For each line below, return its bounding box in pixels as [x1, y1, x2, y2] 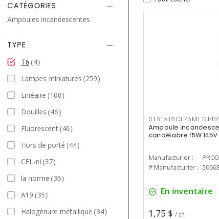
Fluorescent [21, 123, 58, 133]
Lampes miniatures [21, 73, 82, 83]
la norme [21, 173, 49, 183]
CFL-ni [21, 156, 41, 166]
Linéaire [21, 90, 46, 100]
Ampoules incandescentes [7, 15, 90, 24]
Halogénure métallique [21, 206, 92, 216]
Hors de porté [21, 140, 65, 150]
